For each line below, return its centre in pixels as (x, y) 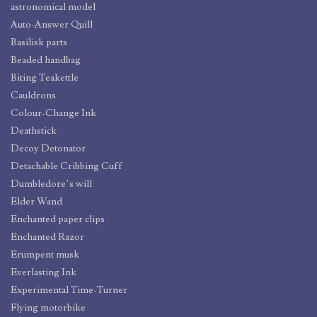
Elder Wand (36, 201)
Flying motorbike (48, 307)
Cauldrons (33, 95)
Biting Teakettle (45, 77)
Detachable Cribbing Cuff (67, 166)
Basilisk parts (39, 42)
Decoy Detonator (48, 148)
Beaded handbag (46, 60)
